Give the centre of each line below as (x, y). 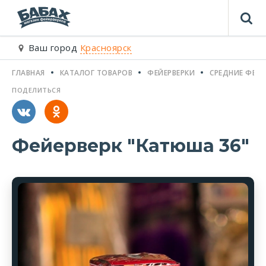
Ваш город (53, 47)
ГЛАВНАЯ (28, 73)
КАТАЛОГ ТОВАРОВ (96, 73)
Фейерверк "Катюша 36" (131, 146)
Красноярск (106, 47)
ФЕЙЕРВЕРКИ (171, 73)
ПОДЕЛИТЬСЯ (36, 90)
